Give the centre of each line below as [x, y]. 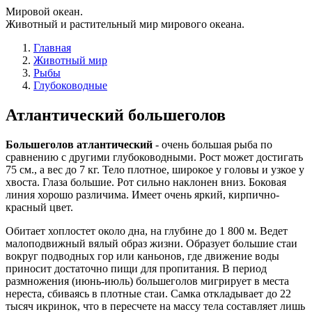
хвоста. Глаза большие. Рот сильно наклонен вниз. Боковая [146, 182]
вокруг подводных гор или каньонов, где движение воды [142, 256]
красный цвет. [39, 207]
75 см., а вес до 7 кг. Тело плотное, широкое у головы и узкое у [155, 169]
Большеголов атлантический [79, 144]
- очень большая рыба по [212, 144]
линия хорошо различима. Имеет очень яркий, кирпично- [142, 194]
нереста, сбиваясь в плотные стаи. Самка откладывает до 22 [148, 293]
